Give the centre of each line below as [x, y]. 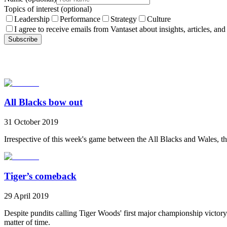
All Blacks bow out [43, 102]
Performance [80, 19]
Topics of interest [32, 9]
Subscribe [23, 39]
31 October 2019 [31, 122]
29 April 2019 [26, 196]
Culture [159, 19]
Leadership [32, 19]
